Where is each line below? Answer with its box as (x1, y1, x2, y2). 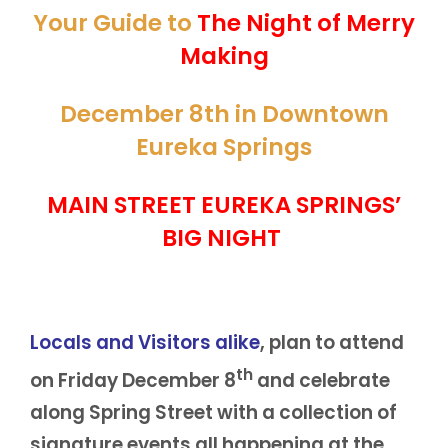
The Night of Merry (197, 6, 415, 39)
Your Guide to (33, 6, 197, 39)
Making (179, 39, 269, 72)
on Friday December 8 (30, 367, 236, 394)
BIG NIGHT (162, 221, 281, 254)
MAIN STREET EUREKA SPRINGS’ (47, 188, 401, 221)
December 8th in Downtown (59, 97, 389, 130)
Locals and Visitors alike (30, 328, 260, 356)
